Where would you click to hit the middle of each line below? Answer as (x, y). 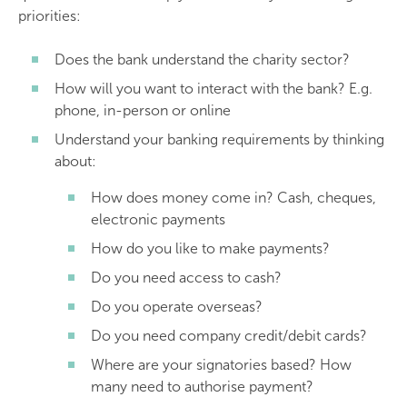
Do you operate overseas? (177, 307)
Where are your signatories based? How (221, 365)
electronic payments (158, 219)
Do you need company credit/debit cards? (229, 336)
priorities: (50, 16)
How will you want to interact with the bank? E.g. (213, 89)
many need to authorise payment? (202, 387)
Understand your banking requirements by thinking (219, 139)
